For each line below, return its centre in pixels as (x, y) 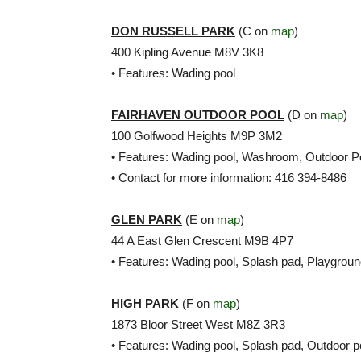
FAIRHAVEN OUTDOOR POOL (198, 115)
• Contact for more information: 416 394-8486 (229, 178)
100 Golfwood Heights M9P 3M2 (197, 136)
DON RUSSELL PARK (173, 31)
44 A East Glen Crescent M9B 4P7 (202, 241)
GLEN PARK (147, 220)
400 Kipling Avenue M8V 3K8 (187, 52)
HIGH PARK (145, 303)
